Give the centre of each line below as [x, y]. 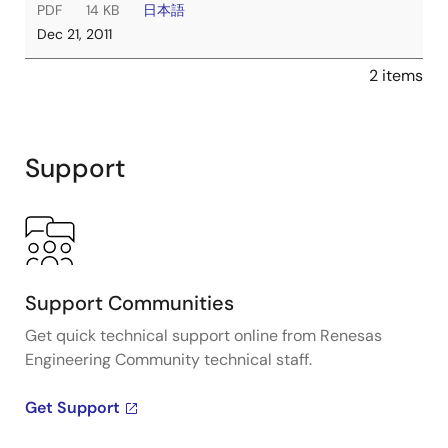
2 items [396, 75]
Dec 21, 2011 [74, 34]
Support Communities [129, 303]
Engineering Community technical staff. [168, 359]
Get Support [72, 407]
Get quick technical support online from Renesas [203, 335]
